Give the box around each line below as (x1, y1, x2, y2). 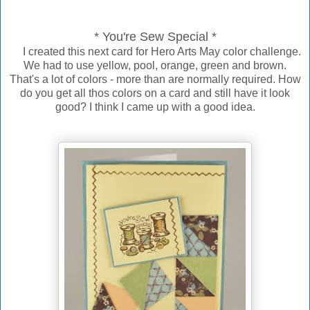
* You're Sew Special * (93, 30, 217, 44)
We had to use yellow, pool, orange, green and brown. (24, 60, 286, 72)
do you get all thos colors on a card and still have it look (20, 87, 290, 100)
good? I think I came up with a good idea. (55, 101, 255, 113)
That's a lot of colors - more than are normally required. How (9, 73, 301, 86)
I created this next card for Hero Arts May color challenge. (9, 46, 301, 58)
